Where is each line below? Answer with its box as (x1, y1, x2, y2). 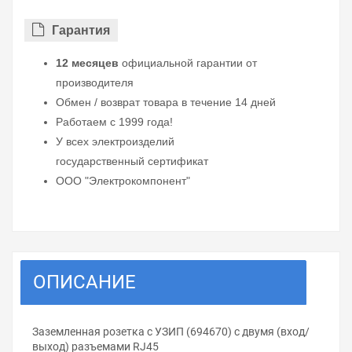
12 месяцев (56, 57, 119, 70)
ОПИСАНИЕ (33, 271, 136, 294)
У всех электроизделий (56, 135, 174, 148)
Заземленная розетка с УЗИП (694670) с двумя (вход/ (32, 325, 310, 339)
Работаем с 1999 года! (56, 115, 173, 129)
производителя (56, 76, 134, 90)
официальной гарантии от (119, 57, 257, 70)
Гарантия (52, 24, 110, 38)
